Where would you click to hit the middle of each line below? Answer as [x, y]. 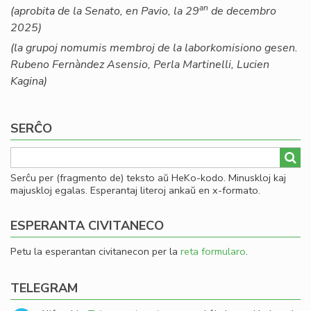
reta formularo [213, 251]
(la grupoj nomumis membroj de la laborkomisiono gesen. [154, 48]
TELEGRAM [44, 288]
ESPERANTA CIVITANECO [87, 226]
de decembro [242, 11]
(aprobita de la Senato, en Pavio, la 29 [105, 11]
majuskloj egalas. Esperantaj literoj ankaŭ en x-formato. [135, 190]
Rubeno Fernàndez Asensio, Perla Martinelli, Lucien [140, 65]
